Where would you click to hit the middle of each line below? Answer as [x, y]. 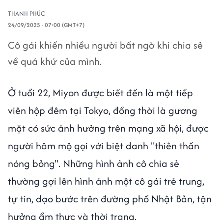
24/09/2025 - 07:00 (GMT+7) [46, 25]
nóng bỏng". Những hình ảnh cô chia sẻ [94, 163]
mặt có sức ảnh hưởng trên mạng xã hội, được [108, 128]
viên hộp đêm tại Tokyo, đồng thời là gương [103, 110]
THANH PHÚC [27, 14]
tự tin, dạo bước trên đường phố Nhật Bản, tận [110, 199]
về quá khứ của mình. [55, 61]
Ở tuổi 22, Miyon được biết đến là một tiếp [100, 93]
